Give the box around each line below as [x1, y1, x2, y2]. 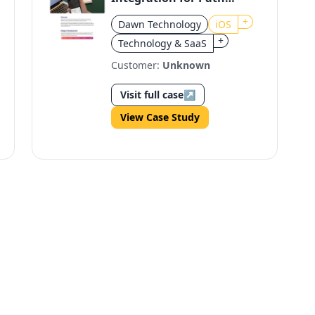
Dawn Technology [118, 18, 202, 31]
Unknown [162, 58, 211, 72]
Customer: [111, 58, 163, 72]
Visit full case [120, 88, 184, 101]
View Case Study [120, 110, 200, 124]
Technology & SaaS [118, 37, 207, 50]
